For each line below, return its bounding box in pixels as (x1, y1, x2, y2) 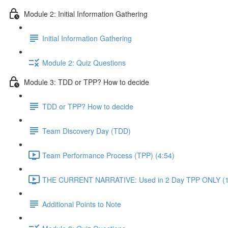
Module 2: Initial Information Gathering (24, 8, 148, 19)
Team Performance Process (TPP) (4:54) (42, 150, 175, 160)
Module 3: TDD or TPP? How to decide (24, 76, 149, 87)
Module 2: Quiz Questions (42, 57, 126, 68)
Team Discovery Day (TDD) (42, 125, 131, 136)
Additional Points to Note (42, 198, 121, 209)
